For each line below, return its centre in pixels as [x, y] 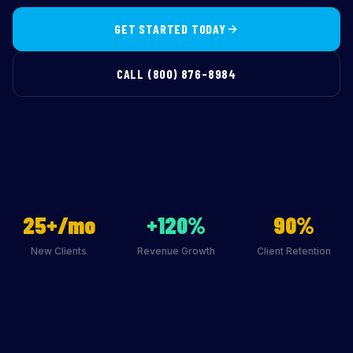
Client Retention [294, 251]
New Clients [59, 251]
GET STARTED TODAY [170, 29]
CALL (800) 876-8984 [176, 74]
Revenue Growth [176, 251]
